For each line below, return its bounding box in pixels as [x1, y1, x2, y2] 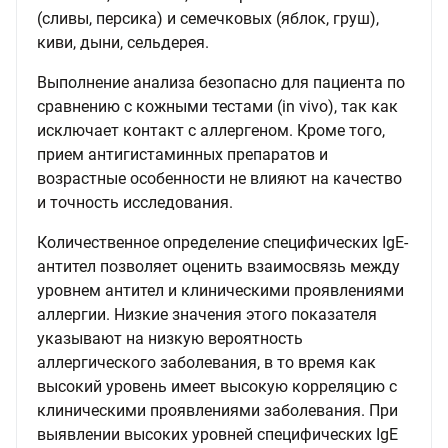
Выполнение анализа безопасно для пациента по [37, 73, 405, 92]
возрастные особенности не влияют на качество [37, 169, 402, 188]
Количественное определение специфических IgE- [37, 233, 408, 252]
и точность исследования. [37, 193, 233, 212]
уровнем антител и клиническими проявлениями [37, 281, 404, 300]
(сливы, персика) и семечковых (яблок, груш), [37, 9, 379, 28]
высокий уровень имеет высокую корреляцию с [37, 377, 397, 396]
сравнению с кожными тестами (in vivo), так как [37, 97, 398, 116]
